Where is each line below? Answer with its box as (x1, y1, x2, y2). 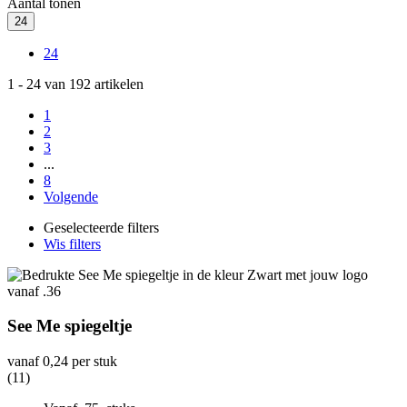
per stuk (68, 353, 117, 370)
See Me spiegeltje (7, 316, 132, 336)
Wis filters (44, 235, 101, 252)
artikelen (91, 75, 144, 92)
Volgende (44, 188, 98, 204)
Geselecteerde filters (44, 219, 159, 235)
